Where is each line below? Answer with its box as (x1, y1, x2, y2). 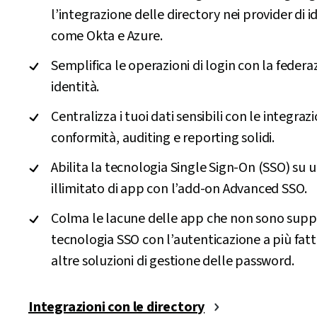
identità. (51, 77, 100, 97)
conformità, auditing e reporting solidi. (51, 128, 275, 148)
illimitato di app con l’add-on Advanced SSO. (51, 179, 308, 199)
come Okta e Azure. (51, 26, 166, 46)
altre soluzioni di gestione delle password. (51, 251, 294, 271)
